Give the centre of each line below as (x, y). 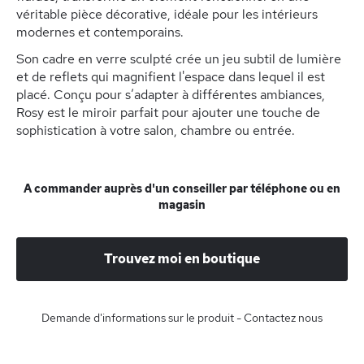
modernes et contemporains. (100, 32)
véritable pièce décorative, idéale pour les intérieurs (167, 14)
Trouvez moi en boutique (182, 259)
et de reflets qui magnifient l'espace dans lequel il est (171, 77)
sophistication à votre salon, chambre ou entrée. (156, 130)
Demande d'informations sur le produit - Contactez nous (182, 318)
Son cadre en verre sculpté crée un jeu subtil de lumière (179, 59)
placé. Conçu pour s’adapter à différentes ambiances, (171, 95)
